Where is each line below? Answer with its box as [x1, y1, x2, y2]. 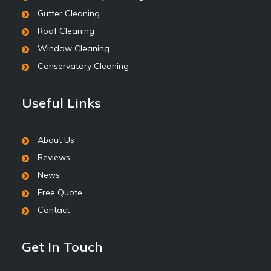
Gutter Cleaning [37, 8, 100, 19]
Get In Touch [22, 238, 103, 255]
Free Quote [37, 187, 82, 198]
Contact [37, 204, 70, 215]
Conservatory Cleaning [37, 60, 129, 71]
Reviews [37, 152, 70, 163]
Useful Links [22, 94, 101, 111]
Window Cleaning [37, 43, 109, 54]
